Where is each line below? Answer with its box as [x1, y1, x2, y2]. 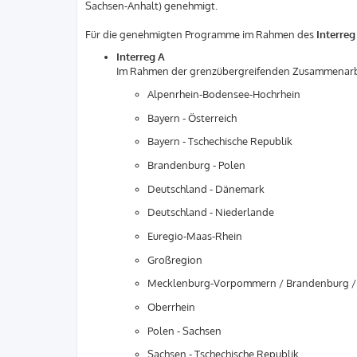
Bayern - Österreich [147, 111, 237, 124]
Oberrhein [147, 300, 195, 314]
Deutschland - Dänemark [147, 182, 265, 195]
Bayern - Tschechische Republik [147, 135, 292, 148]
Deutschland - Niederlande [147, 206, 274, 219]
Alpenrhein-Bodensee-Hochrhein [147, 87, 300, 100]
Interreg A [116, 50, 165, 64]
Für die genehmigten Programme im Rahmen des [85, 28, 316, 41]
